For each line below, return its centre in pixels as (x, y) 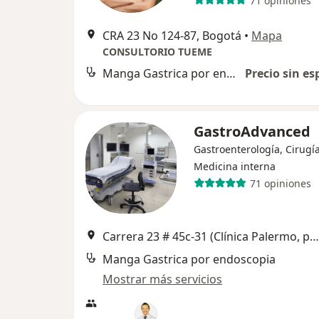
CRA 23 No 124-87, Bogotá (172, 36)
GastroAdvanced (252, 131)
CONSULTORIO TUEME (157, 52)
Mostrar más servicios (162, 279)
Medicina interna (235, 166)
